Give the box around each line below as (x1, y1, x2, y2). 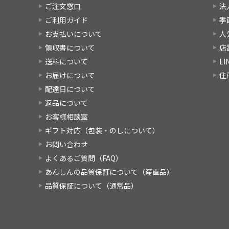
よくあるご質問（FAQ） (45, 152, 123, 163)
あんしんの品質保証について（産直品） (45, 166, 174, 177)
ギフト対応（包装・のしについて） (45, 125, 159, 135)
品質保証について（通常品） (45, 180, 138, 191)
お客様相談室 (45, 111, 88, 122)
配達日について (45, 83, 95, 94)
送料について (45, 56, 88, 66)
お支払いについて (45, 28, 102, 39)
